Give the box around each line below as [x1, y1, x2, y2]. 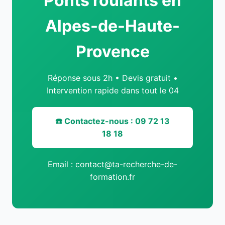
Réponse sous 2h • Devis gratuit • [47, 72, 178, 83]
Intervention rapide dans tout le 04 [46, 85, 179, 95]
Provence [75, 41, 150, 61]
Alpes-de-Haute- [45, 16, 180, 36]
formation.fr [90, 171, 135, 182]
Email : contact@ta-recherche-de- [48, 159, 177, 169]
